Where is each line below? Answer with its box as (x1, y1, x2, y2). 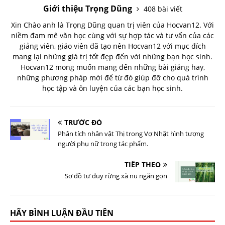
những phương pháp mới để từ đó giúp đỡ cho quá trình (17, 73, 208, 83)
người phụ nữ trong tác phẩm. (58, 139, 148, 149)
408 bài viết (143, 4, 182, 14)
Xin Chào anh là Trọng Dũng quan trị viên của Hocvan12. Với (11, 20, 214, 30)
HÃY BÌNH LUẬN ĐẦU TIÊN (10, 207, 114, 219)
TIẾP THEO (125, 160, 161, 170)
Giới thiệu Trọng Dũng (43, 3, 134, 15)
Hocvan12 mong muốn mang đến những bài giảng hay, (20, 62, 205, 72)
